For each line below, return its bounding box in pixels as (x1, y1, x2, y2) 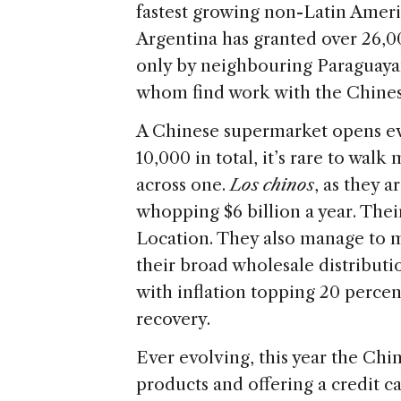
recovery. (136, 309, 210, 330)
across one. (136, 175, 230, 196)
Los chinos (230, 175, 314, 196)
